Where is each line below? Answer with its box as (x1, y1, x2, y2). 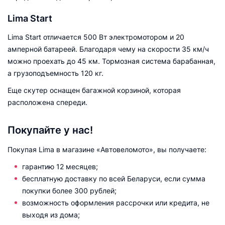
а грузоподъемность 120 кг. (8, 68, 103, 77)
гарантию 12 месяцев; (22, 162, 98, 171)
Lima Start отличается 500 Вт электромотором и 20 (8, 32, 184, 41)
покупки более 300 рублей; (22, 186, 117, 195)
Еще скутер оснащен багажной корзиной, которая (8, 85, 181, 94)
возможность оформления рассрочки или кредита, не (22, 198, 209, 207)
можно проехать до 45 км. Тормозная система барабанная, (8, 56, 215, 65)
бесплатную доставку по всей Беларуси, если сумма (22, 174, 205, 183)
